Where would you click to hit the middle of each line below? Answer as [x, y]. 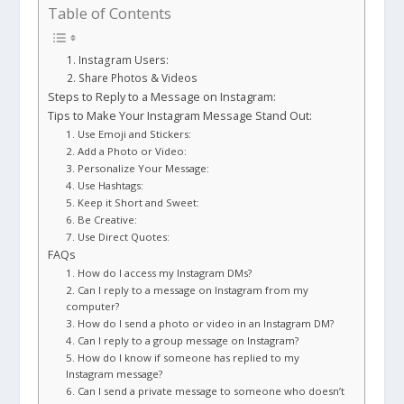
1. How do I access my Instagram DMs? [159, 272]
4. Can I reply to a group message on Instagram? [183, 340]
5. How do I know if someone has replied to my [183, 357]
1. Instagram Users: [118, 60]
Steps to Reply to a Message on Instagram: [162, 96]
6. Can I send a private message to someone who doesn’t [206, 390]
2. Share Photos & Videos [133, 78]
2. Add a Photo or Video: [128, 151]
